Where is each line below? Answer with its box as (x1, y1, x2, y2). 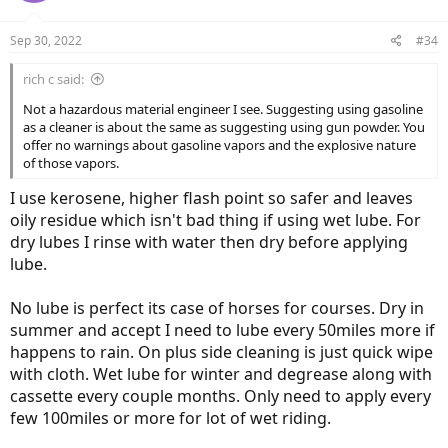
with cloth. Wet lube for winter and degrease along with (10, 363, 432, 386)
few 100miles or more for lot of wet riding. (10, 407, 331, 430)
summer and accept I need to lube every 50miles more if (10, 319, 435, 342)
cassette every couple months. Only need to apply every (10, 385, 431, 408)
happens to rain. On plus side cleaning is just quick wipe (10, 341, 433, 364)
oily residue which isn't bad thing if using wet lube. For (10, 209, 421, 232)
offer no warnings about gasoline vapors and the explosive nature (23, 136, 416, 155)
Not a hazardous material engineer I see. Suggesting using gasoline (23, 100, 423, 119)
